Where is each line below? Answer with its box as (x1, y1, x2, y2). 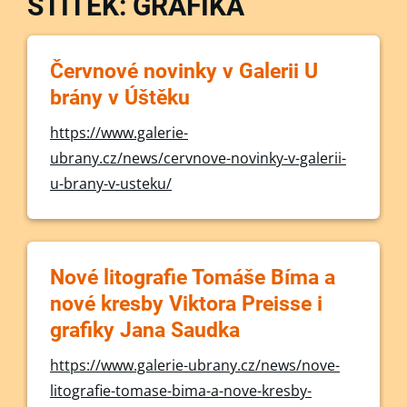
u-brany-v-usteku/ (50, 174, 172, 194)
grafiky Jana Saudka (50, 318, 240, 342)
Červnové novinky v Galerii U (50, 59, 318, 84)
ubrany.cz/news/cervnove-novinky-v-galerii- (50, 148, 346, 168)
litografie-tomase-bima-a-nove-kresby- (50, 381, 312, 401)
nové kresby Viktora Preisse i (50, 292, 323, 316)
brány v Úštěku (50, 85, 190, 110)
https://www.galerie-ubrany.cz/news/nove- (50, 355, 340, 375)
